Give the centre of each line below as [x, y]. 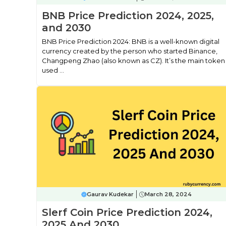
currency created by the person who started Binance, [130, 51]
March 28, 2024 [168, 194]
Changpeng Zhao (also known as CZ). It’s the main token [133, 61]
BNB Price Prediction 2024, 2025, [128, 16]
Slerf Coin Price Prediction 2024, [127, 212]
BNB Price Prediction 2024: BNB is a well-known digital [131, 41]
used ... [53, 70]
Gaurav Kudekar [110, 194]
